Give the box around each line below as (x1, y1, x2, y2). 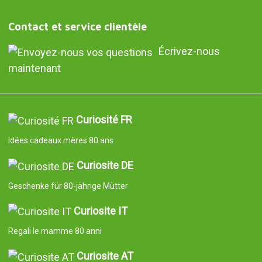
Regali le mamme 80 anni (8, 226, 102, 236)
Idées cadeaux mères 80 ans (8, 135, 113, 145)
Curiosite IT (73, 204, 127, 217)
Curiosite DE (76, 158, 133, 171)
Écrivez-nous (158, 45, 220, 58)
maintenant (8, 62, 61, 75)
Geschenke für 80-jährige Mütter (8, 181, 128, 191)
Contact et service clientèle (8, 20, 147, 33)
